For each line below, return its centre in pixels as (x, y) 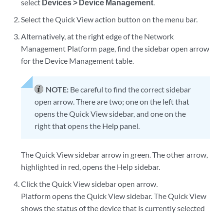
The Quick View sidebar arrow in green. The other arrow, (115, 154)
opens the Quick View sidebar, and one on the (110, 114)
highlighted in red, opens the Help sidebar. (91, 167)
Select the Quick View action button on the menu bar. (109, 19)
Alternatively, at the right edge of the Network (98, 36)
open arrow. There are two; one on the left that (112, 101)
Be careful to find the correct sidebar (131, 89)
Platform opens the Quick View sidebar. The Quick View (114, 196)
